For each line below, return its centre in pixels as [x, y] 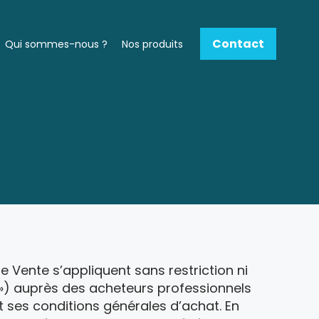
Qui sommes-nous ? [56, 44]
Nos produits [152, 44]
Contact [238, 43]
